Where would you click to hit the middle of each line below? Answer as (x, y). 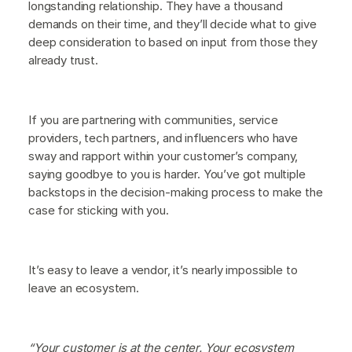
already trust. (63, 60)
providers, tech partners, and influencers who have (163, 137)
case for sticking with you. (99, 210)
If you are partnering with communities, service (153, 119)
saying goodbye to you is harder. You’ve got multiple (167, 174)
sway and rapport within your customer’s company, (163, 156)
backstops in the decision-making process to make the (176, 192)
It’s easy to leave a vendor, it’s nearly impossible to (163, 269)
